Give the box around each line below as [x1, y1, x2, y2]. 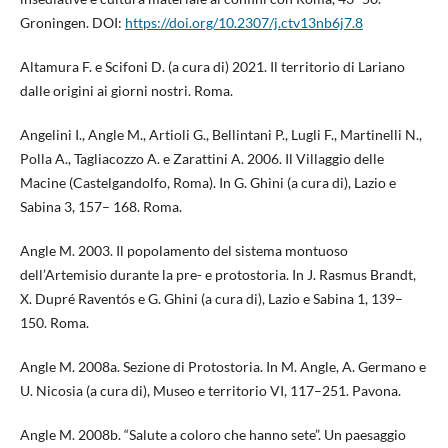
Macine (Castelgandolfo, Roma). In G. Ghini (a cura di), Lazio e [19, 173, 396, 191]
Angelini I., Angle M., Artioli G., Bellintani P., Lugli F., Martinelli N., [19, 125, 422, 143]
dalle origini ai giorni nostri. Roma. [19, 81, 233, 99]
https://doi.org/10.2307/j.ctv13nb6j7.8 [124, 13, 363, 31]
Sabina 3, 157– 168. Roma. [19, 197, 182, 215]
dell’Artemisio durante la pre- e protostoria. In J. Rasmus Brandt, [19, 265, 416, 283]
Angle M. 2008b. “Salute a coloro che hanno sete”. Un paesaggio [19, 425, 406, 443]
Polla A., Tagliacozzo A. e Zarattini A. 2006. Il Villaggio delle [19, 149, 384, 167]
